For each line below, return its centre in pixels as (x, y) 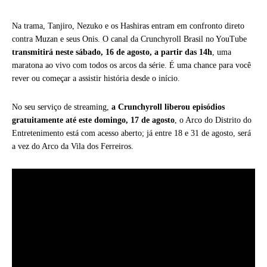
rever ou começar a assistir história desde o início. (96, 79)
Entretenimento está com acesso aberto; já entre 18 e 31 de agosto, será (131, 133)
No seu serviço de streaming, (62, 107)
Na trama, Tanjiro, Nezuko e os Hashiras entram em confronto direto (128, 26)
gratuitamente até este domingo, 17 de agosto (93, 120)
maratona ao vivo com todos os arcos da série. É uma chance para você (131, 66)
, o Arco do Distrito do (213, 120)
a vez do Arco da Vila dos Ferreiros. (73, 147)
